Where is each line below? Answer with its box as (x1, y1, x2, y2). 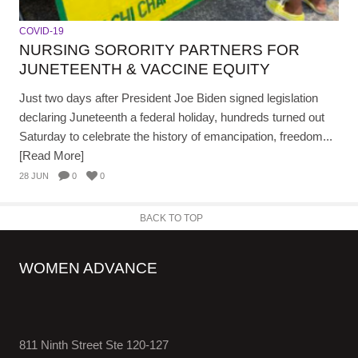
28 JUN (19, 170, 49, 181)
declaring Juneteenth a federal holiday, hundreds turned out (19, 109, 324, 124)
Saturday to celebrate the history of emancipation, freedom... (19, 129, 332, 143)
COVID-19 (19, 25, 64, 37)
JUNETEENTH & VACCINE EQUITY (19, 60, 270, 78)
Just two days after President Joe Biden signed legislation (19, 90, 318, 105)
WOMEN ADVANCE (19, 259, 157, 276)
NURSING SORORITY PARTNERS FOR (19, 41, 300, 58)
